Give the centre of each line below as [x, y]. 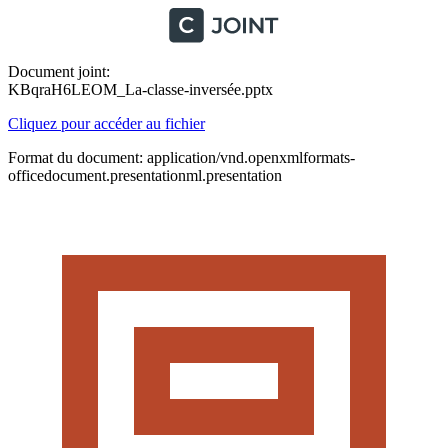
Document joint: [59, 71]
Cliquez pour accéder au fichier [106, 123]
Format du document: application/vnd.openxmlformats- [181, 157]
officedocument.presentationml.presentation [145, 175]
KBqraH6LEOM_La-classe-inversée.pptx [140, 89]
